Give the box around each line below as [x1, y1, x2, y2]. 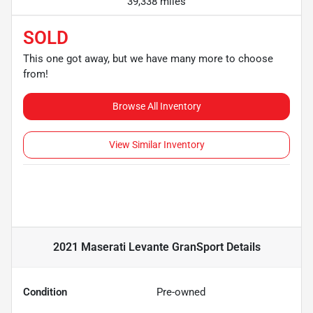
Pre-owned [156, 285, 205, 298]
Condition [23, 285, 67, 298]
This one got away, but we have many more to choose [23, 52, 273, 65]
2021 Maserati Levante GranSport [52, 240, 224, 254]
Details [223, 240, 261, 254]
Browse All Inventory [112, 100, 201, 112]
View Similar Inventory [108, 138, 205, 150]
